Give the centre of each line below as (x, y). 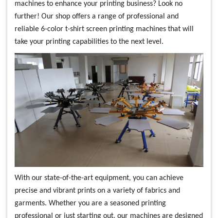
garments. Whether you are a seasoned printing (90, 203)
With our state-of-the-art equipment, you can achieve (99, 178)
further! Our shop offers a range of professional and (97, 17)
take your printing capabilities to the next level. (89, 42)
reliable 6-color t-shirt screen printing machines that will (104, 29)
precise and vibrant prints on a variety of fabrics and (97, 191)
